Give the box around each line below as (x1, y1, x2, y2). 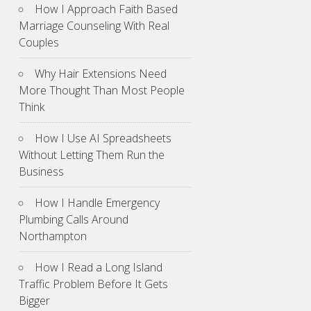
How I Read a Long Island (35, 260, 162, 276)
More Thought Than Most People (19, 83, 185, 99)
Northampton (19, 228, 87, 244)
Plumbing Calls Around (19, 212, 128, 228)
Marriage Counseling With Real (19, 18, 169, 34)
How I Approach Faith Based (35, 1, 178, 17)
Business (19, 164, 64, 180)
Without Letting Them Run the (19, 147, 165, 163)
